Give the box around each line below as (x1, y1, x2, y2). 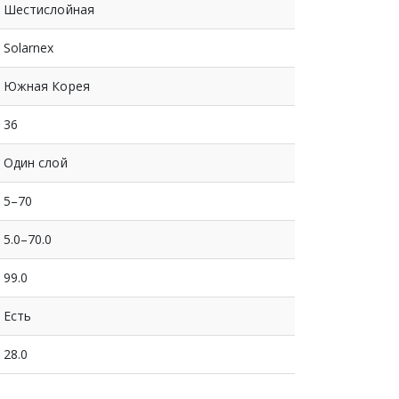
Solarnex (4, 38, 54, 56)
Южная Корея (4, 77, 90, 94)
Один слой (4, 153, 68, 171)
